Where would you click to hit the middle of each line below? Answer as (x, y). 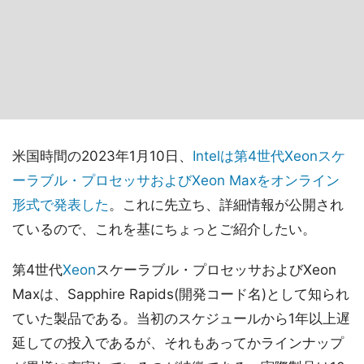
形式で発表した (61, 205)
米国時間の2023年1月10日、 (102, 156)
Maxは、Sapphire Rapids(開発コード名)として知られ (181, 294)
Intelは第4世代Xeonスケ (269, 156)
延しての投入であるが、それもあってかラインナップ (178, 343)
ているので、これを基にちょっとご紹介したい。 (164, 229)
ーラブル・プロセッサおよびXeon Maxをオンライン (176, 180)
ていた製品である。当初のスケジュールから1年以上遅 (181, 318)
